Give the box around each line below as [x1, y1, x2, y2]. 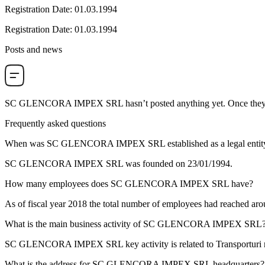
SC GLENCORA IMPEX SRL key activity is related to [5, 239, 216, 250]
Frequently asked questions [5, 118, 106, 129]
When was [5, 138, 47, 149]
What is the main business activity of [5, 219, 143, 230]
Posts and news [5, 44, 62, 55]
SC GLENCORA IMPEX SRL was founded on [5, 159, 188, 169]
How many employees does [5, 179, 111, 189]
